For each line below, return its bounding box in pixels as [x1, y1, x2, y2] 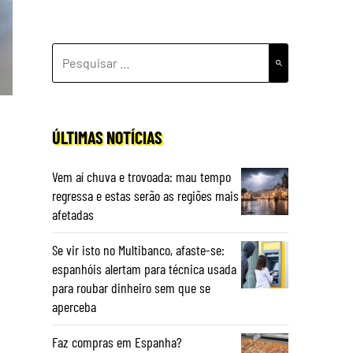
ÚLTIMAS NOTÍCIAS [52, 127, 162, 147]
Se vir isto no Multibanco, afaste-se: [52, 241, 225, 258]
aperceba [52, 298, 96, 315]
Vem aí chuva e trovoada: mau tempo [52, 168, 231, 185]
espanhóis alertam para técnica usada [52, 260, 236, 277]
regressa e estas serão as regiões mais [52, 187, 239, 204]
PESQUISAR [51, 45, 114, 60]
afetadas [52, 206, 94, 223]
